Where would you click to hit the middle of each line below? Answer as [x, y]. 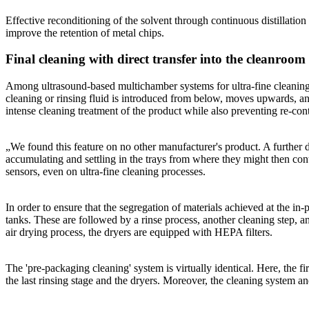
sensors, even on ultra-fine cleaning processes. [106, 172]
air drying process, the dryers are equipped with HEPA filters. [139, 232]
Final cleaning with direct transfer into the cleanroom [156, 59]
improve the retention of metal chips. [85, 32]
